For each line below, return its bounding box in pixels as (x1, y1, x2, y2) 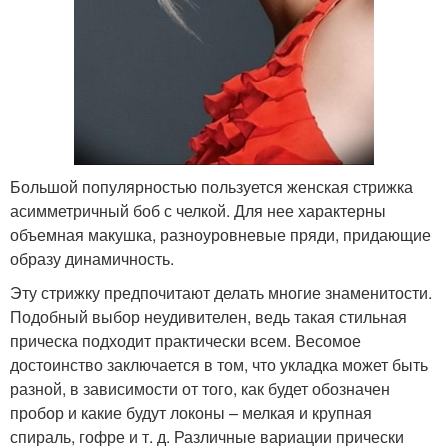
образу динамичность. (10, 246, 174, 270)
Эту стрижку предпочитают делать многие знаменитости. (10, 280, 432, 304)
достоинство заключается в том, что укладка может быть (10, 352, 428, 376)
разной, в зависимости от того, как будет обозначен (10, 376, 390, 400)
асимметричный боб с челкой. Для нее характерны (10, 198, 386, 222)
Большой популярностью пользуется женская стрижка (10, 174, 413, 198)
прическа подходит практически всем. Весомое (10, 328, 361, 352)
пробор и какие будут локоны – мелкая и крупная (10, 400, 372, 424)
